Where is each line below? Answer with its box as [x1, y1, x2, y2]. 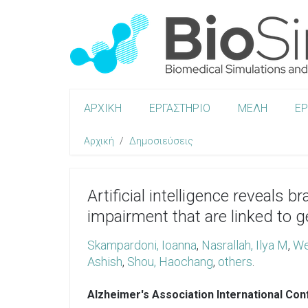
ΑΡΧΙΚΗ [84, 102, 122, 115]
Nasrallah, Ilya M [201, 238, 288, 252]
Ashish [87, 254, 122, 269]
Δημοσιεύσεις [129, 135, 193, 146]
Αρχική [84, 135, 114, 146]
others [218, 254, 252, 269]
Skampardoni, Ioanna [87, 238, 197, 252]
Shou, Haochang [127, 254, 213, 269]
